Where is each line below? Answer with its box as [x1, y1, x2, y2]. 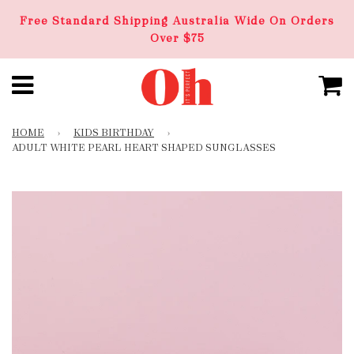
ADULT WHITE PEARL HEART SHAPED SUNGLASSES [12, 141, 276, 154]
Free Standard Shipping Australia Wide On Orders [20, 13, 334, 28]
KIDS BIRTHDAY [73, 126, 154, 139]
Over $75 [149, 31, 205, 45]
